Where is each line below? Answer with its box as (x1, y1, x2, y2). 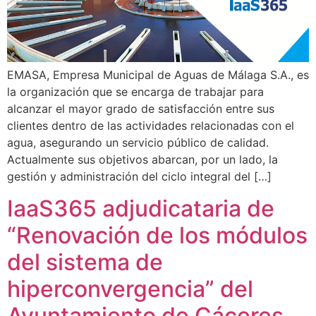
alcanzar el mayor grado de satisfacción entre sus (7, 102, 274, 116)
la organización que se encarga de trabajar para (7, 85, 264, 99)
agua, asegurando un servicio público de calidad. (7, 135, 269, 150)
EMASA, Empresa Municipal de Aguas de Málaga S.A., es (7, 68, 309, 83)
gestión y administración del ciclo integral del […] (7, 169, 272, 184)
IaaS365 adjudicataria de (7, 194, 274, 222)
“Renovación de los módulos (7, 221, 308, 249)
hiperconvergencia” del (7, 274, 253, 303)
